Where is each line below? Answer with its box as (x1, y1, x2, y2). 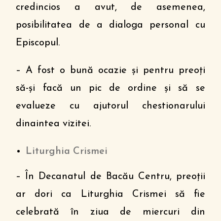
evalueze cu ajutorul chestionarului (16, 101, 205, 111)
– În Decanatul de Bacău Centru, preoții (16, 172, 205, 182)
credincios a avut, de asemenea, (16, 2, 205, 12)
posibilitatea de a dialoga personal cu (16, 20, 205, 30)
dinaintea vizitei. (16, 119, 91, 129)
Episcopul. (16, 38, 60, 48)
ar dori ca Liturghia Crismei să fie (16, 189, 205, 199)
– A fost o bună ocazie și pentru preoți (16, 66, 205, 75)
